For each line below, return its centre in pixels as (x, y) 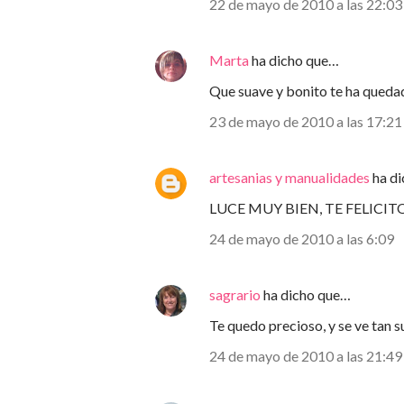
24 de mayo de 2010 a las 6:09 (302, 239)
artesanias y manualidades (289, 177)
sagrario (235, 294)
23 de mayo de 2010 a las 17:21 (306, 121)
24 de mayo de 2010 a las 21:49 (306, 356)
